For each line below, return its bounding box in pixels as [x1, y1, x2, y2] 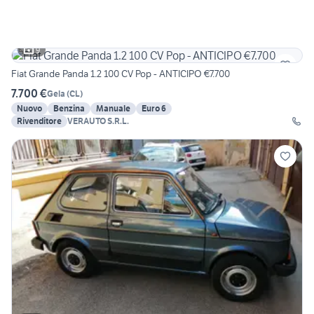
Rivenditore [17, 116, 62, 127]
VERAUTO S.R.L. [67, 116, 129, 127]
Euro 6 [142, 103, 166, 114]
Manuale [96, 103, 130, 114]
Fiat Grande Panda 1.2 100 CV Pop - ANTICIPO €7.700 [11, 67, 230, 81]
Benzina [53, 103, 85, 114]
